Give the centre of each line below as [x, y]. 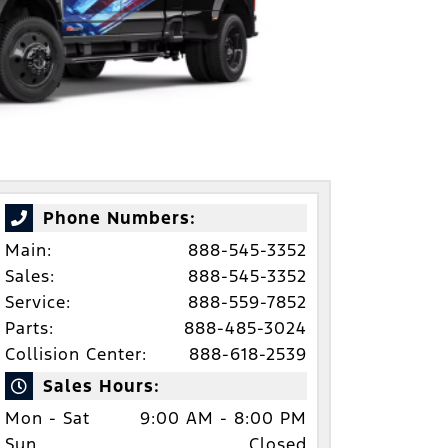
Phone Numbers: [119, 217]
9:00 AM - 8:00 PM [223, 417]
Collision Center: [76, 353]
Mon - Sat [47, 417]
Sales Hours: [101, 385]
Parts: [29, 327]
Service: [38, 301]
